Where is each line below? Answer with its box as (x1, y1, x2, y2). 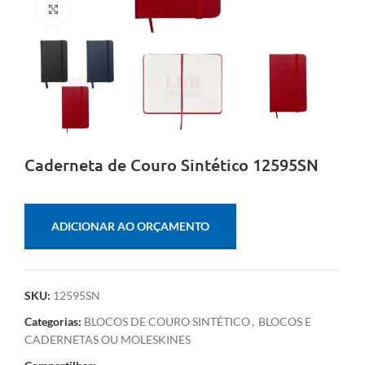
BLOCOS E (258, 314, 311, 329)
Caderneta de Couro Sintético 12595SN (24, 154, 319, 176)
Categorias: (24, 314, 81, 329)
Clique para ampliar (69, 2, 163, 15)
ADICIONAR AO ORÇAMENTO (51, 219, 209, 234)
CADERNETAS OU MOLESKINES (24, 332, 191, 347)
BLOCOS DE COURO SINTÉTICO (84, 314, 250, 329)
